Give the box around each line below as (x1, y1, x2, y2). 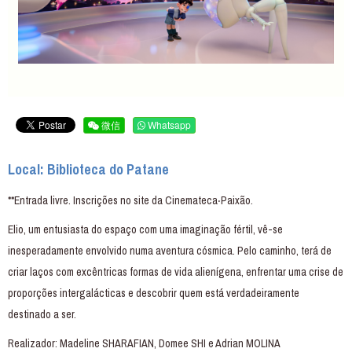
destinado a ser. (8, 306, 76, 321)
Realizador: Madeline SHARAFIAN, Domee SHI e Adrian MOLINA (8, 335, 280, 350)
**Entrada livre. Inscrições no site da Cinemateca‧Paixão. (8, 192, 253, 207)
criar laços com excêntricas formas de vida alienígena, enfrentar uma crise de (8, 264, 343, 279)
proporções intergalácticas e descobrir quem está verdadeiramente (8, 285, 299, 300)
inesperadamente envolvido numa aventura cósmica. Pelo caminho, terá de (8, 243, 332, 258)
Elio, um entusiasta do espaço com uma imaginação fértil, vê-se (8, 222, 283, 236)
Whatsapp (145, 117, 191, 131)
